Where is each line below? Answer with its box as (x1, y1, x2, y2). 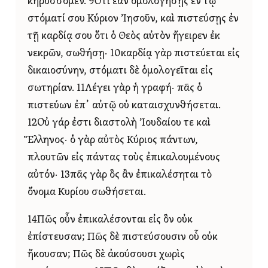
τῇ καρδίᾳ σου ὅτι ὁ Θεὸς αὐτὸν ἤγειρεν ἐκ (28, 31, 220, 41)
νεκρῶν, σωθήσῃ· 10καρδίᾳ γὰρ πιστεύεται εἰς (28, 48, 240, 59)
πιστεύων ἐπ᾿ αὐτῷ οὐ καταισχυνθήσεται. (28, 100, 221, 111)
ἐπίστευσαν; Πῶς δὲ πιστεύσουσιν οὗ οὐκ (28, 232, 218, 243)
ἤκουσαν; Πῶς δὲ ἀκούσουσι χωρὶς (28, 249, 185, 260)
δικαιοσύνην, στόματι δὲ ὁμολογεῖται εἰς (28, 65, 213, 76)
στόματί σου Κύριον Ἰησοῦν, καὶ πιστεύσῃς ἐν (28, 13, 239, 24)
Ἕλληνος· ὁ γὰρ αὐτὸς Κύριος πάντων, (28, 135, 198, 145)
